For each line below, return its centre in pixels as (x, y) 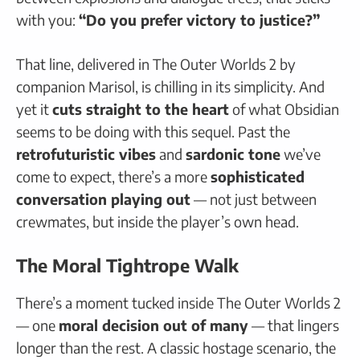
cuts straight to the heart (141, 108)
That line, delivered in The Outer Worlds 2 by (156, 63)
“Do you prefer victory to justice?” (199, 19)
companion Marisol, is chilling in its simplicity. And (170, 86)
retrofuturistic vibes (86, 153)
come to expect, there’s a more (113, 176)
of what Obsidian (284, 108)
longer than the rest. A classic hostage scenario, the (176, 347)
